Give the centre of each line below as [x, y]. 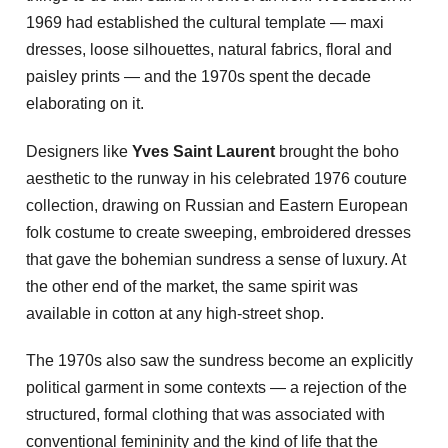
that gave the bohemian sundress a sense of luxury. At [216, 259]
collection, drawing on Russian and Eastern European [217, 205]
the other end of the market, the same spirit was [192, 286]
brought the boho [337, 151]
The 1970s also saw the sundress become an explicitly [219, 361]
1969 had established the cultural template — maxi [205, 22]
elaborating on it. [85, 103]
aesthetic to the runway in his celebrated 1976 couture [216, 178]
